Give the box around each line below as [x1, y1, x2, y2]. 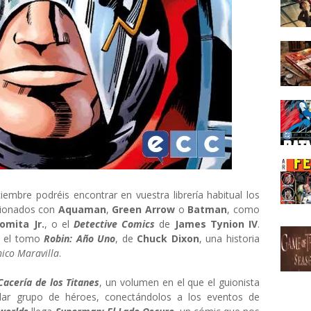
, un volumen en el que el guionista [99, 276, 260, 289]
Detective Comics [74, 217, 160, 230]
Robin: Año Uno [44, 232, 116, 245]
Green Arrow [112, 203, 176, 216]
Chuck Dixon [137, 232, 199, 245]
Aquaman [58, 203, 106, 216]
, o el [44, 217, 74, 230]
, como [227, 203, 260, 216]
